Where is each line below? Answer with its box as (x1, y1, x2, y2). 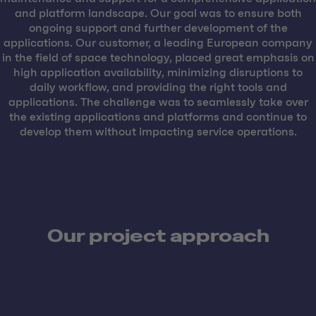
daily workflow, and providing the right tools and (29, 82, 287, 94)
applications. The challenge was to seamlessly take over (8, 97, 308, 109)
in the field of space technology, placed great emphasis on (1, 52, 315, 64)
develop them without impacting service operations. (19, 126, 297, 138)
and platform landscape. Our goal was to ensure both (14, 8, 302, 20)
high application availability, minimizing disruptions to (13, 67, 303, 79)
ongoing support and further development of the (28, 23, 288, 35)
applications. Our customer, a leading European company (4, 37, 312, 49)
